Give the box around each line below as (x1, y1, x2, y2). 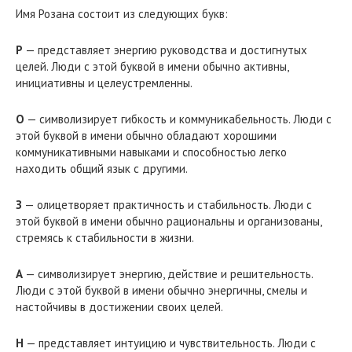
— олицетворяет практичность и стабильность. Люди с (22, 196, 312, 212)
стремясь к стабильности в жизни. (16, 229, 194, 245)
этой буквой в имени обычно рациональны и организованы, (16, 213, 321, 229)
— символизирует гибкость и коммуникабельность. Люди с (24, 111, 332, 126)
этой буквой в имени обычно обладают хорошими (16, 127, 277, 143)
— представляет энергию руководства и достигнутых (23, 42, 307, 57)
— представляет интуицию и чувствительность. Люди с (24, 335, 316, 350)
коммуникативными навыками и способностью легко (16, 144, 287, 159)
